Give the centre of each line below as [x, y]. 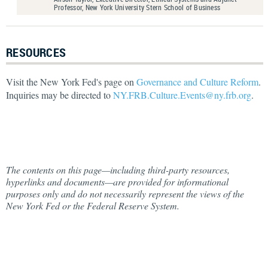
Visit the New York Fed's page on [71, 81]
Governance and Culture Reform [197, 81]
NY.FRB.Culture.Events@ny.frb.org [182, 95]
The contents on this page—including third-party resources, [118, 169]
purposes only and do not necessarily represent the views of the [125, 193]
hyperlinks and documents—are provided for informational [117, 181]
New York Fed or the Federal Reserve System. [93, 205]
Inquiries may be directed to [60, 95]
